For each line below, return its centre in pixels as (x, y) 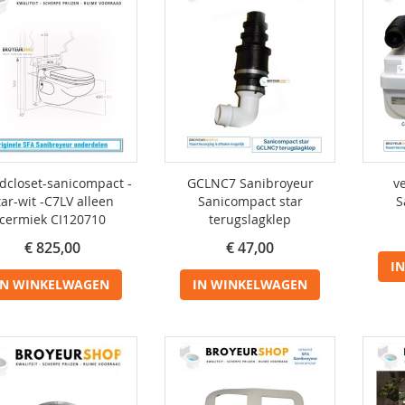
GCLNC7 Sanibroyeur (250, 183)
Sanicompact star (250, 201)
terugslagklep (250, 219)
